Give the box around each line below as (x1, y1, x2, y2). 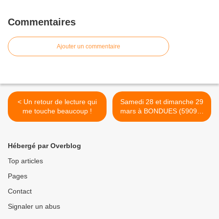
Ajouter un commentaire (57, 43, 120, 50)
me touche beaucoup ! (22, 107, 92, 115)
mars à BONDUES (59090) (120, 107, 203, 115)
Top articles (8, 157, 43, 165)
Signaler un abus (8, 202, 60, 211)
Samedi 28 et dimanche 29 (120, 98, 203, 106)
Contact (8, 187, 32, 196)
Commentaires (8, 17, 76, 28)
